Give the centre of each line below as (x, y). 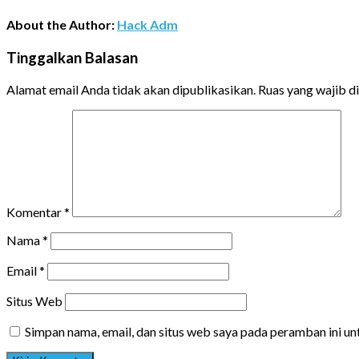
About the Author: (62, 25)
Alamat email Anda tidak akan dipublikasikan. (131, 90)
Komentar (35, 212)
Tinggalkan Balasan (72, 58)
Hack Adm (147, 25)
